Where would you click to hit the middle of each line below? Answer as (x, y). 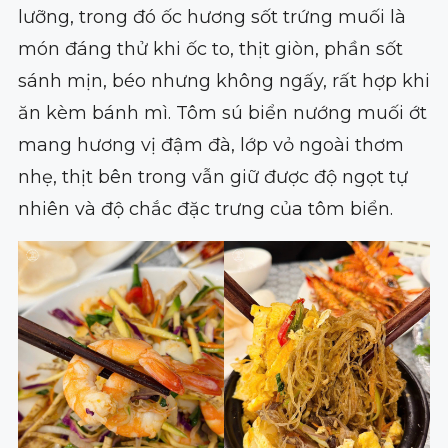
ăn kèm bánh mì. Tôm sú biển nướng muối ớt (222, 113)
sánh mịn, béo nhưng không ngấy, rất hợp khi (223, 81)
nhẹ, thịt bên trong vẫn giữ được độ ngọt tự (212, 177)
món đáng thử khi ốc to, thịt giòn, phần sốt (210, 49)
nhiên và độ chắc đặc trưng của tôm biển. (205, 209)
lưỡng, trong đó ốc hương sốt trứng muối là (211, 17)
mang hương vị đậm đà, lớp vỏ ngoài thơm (210, 145)
